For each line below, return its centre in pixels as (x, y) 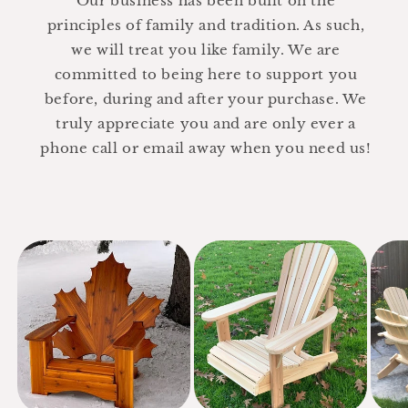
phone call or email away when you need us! (206, 148)
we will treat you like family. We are (206, 49)
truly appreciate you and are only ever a (206, 123)
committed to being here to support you (206, 74)
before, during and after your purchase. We (206, 98)
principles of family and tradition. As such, (206, 25)
